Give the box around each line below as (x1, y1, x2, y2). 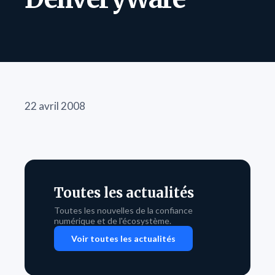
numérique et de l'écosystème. (54, 215, 171, 226)
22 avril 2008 (25, 99, 85, 112)
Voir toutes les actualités (71, 233, 176, 244)
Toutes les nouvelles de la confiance (54, 205, 193, 215)
